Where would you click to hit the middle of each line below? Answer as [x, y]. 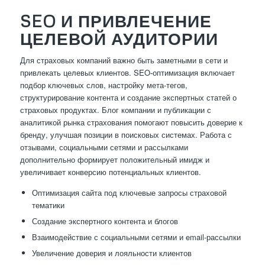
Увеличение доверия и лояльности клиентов [112, 253]
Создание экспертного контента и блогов [105, 221]
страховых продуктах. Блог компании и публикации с [115, 110]
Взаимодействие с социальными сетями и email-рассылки [136, 237]
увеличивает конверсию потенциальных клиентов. [110, 172]
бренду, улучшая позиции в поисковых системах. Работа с [126, 135]
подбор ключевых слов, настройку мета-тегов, [104, 85]
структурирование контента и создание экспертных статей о [128, 98]
